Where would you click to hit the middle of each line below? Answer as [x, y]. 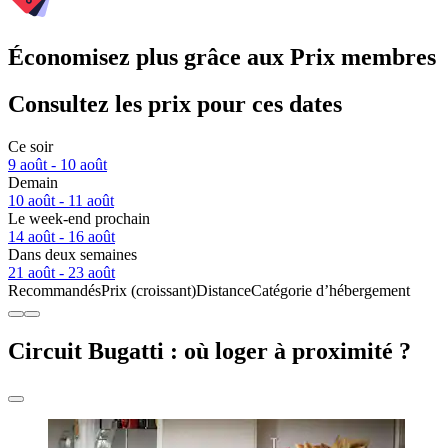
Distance [223, 291]
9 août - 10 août [57, 165]
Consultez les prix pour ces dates [175, 104]
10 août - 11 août [61, 201]
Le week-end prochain [79, 219]
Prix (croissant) [148, 291]
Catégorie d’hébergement [330, 291]
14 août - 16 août [61, 237]
